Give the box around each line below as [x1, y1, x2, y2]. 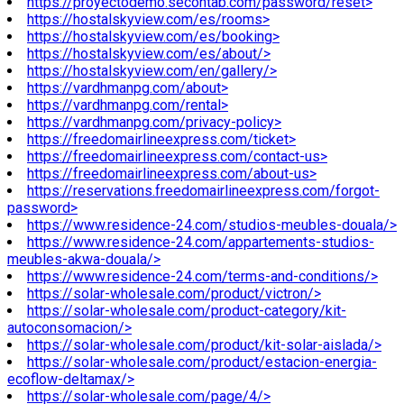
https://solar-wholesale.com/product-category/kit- [27, 302, 346, 320]
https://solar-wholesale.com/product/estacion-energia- [27, 353, 377, 372]
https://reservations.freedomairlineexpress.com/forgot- [27, 182, 380, 200]
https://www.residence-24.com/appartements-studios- [27, 234, 374, 252]
